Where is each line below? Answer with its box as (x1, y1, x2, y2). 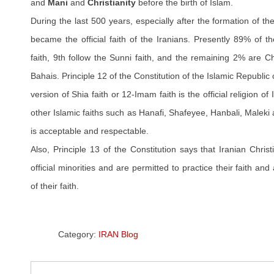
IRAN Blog (98, 229, 138, 239)
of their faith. (31, 181, 79, 191)
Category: (58, 229, 98, 239)
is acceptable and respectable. (31, 126, 149, 136)
